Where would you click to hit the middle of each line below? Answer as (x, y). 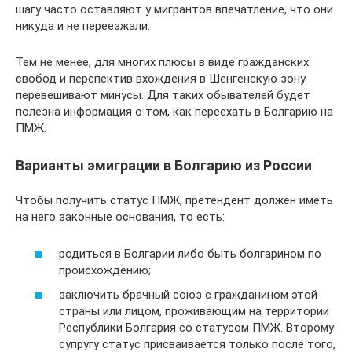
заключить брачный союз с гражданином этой (188, 295)
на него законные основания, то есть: (120, 217)
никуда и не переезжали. (83, 26)
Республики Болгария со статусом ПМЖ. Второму (196, 328)
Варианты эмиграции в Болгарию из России (164, 165)
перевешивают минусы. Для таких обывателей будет (163, 95)
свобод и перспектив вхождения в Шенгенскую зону (161, 79)
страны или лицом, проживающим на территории (194, 311)
